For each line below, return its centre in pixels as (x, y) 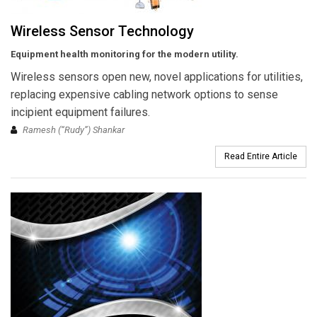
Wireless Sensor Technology (102, 31)
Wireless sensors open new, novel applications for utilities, (157, 76)
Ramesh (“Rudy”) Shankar (74, 129)
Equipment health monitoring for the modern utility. (125, 54)
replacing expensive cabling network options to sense (144, 94)
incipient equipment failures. (80, 112)
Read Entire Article (261, 156)
